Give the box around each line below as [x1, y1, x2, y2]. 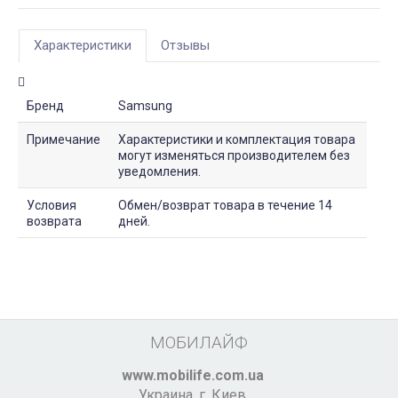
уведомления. [118, 164, 201, 179]
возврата [27, 214, 82, 229]
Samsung [118, 99, 172, 114]
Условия [27, 198, 76, 213]
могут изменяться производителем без [118, 148, 350, 163]
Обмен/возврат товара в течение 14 [118, 198, 332, 213]
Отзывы [161, 37, 210, 54]
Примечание [27, 132, 100, 147]
